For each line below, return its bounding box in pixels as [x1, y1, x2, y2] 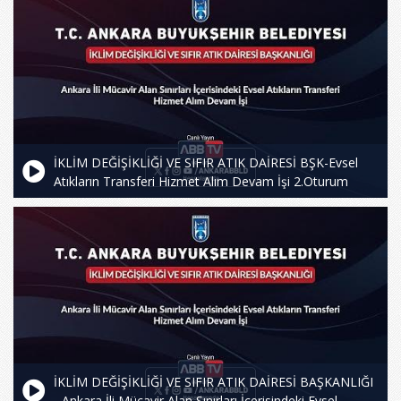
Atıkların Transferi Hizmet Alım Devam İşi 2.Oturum [54, 172, 348, 190]
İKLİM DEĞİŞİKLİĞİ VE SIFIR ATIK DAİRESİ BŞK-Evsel [54, 153, 358, 171]
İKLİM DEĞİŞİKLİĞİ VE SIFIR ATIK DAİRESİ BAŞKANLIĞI [54, 372, 373, 390]
